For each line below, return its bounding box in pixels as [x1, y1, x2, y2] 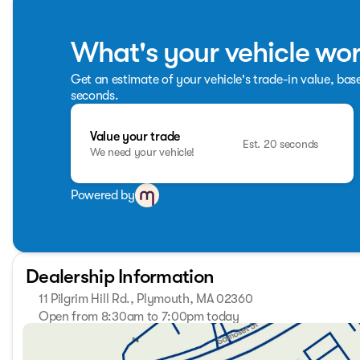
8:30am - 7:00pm [166, 340, 264, 355]
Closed [225, 324, 264, 339]
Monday [48, 340, 94, 355]
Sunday [48, 324, 91, 339]
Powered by [71, 188, 135, 203]
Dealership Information [26, 265, 215, 288]
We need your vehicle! [90, 145, 195, 158]
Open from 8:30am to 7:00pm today [39, 309, 239, 325]
